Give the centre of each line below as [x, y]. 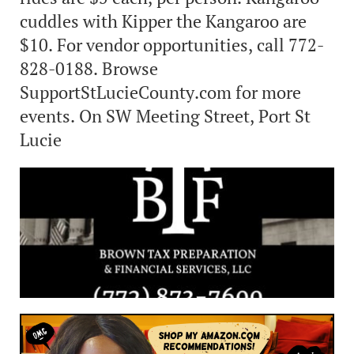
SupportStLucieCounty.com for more [160, 92]
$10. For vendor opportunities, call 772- [172, 45]
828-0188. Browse [89, 68]
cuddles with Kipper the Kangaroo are [163, 21]
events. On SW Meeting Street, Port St [165, 116]
